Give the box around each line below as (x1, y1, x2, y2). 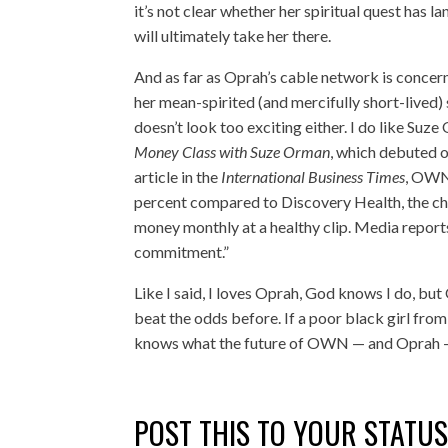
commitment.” (134, 242, 230, 261)
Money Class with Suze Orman (134, 142, 331, 161)
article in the (134, 167, 222, 186)
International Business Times (221, 167, 406, 186)
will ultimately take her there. (134, 26, 332, 45)
